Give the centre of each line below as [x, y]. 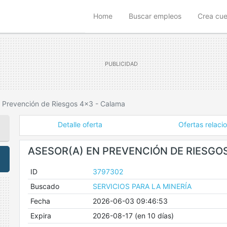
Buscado [45, 186]
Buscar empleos [155, 16]
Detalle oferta [80, 124]
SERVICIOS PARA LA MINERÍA [142, 186]
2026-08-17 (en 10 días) [133, 216]
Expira [41, 216]
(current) [126, 15]
